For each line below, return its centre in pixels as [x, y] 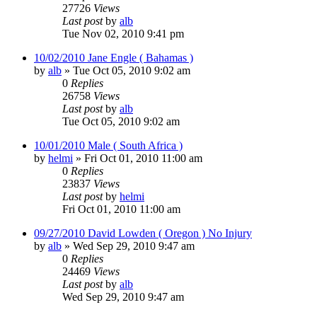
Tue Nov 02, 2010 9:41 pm [123, 33]
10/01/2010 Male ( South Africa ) [108, 145]
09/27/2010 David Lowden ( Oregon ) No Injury [143, 233]
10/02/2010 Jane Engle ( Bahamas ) [114, 57]
